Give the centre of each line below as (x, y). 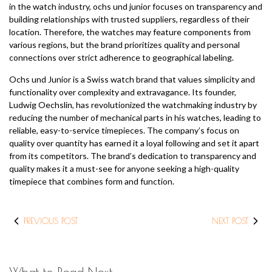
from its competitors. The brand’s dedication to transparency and (133, 156)
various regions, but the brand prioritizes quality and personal (124, 45)
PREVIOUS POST (51, 221)
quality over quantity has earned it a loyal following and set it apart (134, 143)
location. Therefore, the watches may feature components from (130, 32)
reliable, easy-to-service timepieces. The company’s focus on (124, 131)
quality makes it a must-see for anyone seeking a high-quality (124, 169)
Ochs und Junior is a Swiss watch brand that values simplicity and (132, 80)
